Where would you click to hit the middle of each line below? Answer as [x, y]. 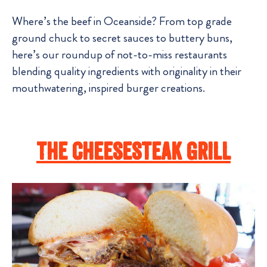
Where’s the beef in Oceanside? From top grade [122, 21]
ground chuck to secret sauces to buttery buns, [122, 38]
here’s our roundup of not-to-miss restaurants [119, 55]
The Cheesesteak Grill [133, 151]
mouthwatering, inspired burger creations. [108, 88]
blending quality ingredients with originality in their [127, 72]
